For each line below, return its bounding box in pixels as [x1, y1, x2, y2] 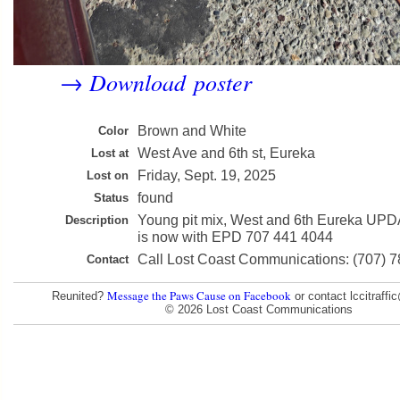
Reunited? [52, 288, 107, 303]
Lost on [87, 169, 129, 182]
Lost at [91, 146, 129, 160]
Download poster [89, 66, 252, 97]
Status [94, 191, 129, 204]
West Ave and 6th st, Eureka [137, 146, 315, 161]
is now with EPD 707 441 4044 [137, 229, 333, 245]
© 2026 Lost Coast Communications [165, 302, 353, 316]
